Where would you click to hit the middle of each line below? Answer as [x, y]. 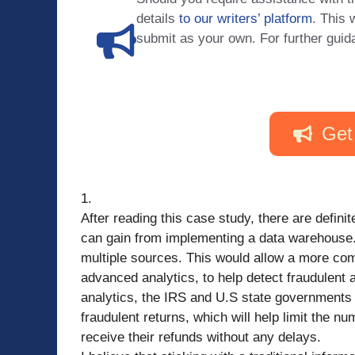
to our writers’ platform [246, 19]
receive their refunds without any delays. [201, 337]
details [158, 19]
